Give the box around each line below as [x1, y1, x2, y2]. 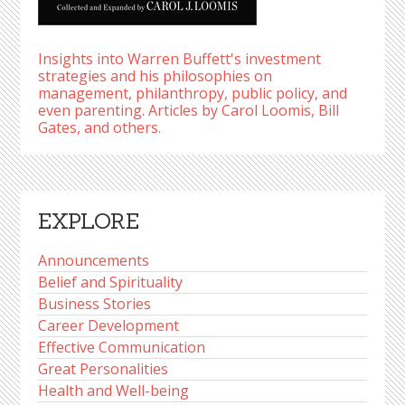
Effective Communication [38, 337, 206, 357]
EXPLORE [38, 207, 140, 235]
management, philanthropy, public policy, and [38, 83, 348, 103]
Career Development [38, 316, 180, 335]
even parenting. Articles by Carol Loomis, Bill [38, 100, 340, 120]
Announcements [38, 250, 150, 270]
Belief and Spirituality [38, 272, 184, 292]
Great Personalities [38, 359, 169, 379]
